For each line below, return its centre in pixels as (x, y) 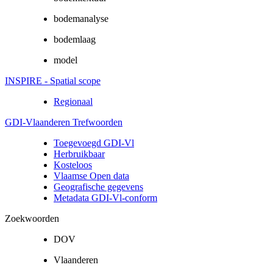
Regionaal (73, 101)
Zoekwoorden (32, 218)
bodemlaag (75, 39)
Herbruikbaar (79, 154)
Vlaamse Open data (91, 175)
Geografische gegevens (98, 186)
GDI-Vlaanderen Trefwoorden (64, 122)
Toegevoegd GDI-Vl (94, 143)
